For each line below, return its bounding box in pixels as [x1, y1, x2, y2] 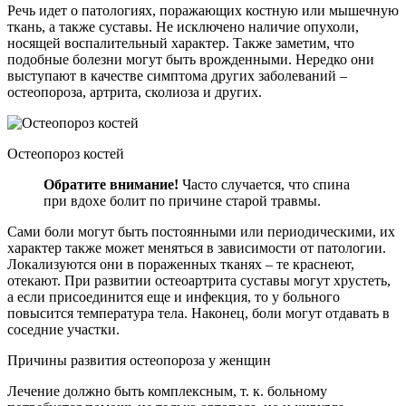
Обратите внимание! [43, 176, 179, 192]
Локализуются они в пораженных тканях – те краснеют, [7, 256, 354, 272]
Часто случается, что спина [179, 176, 350, 192]
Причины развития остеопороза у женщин [7, 352, 271, 368]
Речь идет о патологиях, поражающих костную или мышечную [7, 2, 399, 18]
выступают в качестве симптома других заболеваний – [7, 67, 347, 83]
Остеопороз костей [7, 145, 124, 161]
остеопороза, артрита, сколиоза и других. [7, 83, 262, 100]
